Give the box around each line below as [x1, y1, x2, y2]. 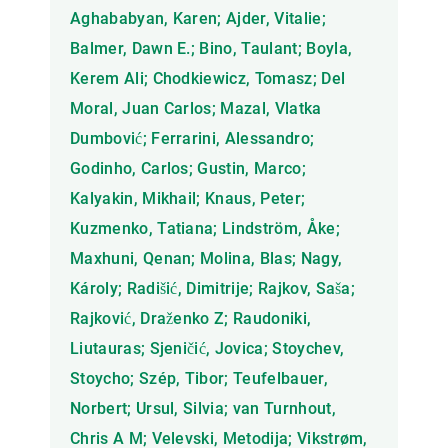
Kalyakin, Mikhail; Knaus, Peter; [70, 189, 306, 209]
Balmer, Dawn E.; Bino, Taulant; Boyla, [70, 39, 353, 59]
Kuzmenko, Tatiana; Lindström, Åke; [70, 219, 340, 239]
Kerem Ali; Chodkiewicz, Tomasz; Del [70, 69, 346, 89]
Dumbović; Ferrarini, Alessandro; [70, 129, 315, 149]
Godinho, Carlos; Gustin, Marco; [70, 159, 306, 179]
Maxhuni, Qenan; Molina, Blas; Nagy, [70, 249, 343, 269]
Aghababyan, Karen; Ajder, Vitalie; [70, 9, 326, 29]
